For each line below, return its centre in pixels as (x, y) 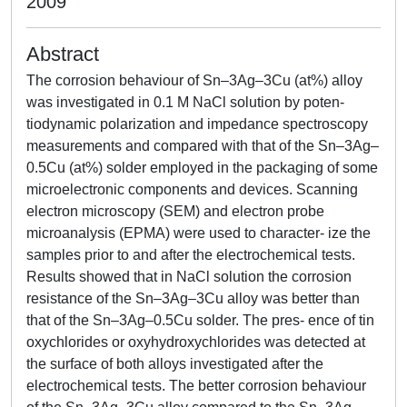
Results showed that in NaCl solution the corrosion (189, 277)
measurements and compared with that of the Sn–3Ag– (203, 146)
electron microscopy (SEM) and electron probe (175, 211)
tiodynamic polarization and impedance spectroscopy (197, 124)
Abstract (63, 54)
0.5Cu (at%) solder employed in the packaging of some (202, 168)
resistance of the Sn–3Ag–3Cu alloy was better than (193, 298)
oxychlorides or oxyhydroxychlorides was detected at (196, 342)
